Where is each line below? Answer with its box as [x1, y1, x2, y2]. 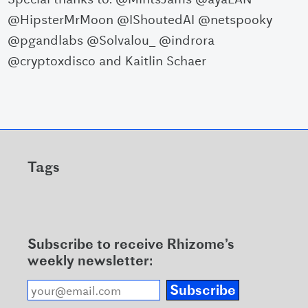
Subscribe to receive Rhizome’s [27, 239, 234, 252]
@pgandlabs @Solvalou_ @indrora [8, 32, 215, 49]
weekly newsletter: [27, 255, 153, 269]
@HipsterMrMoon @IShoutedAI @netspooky [8, 12, 273, 28]
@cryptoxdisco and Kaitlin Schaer [8, 53, 207, 69]
